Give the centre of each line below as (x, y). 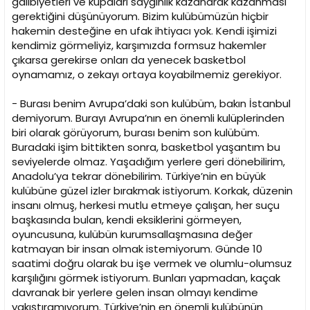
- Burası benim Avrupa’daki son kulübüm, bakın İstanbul (151, 104)
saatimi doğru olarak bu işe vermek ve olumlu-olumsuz (152, 264)
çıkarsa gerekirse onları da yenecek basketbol (129, 60)
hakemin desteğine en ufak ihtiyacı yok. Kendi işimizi (144, 31)
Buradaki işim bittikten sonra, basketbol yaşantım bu (146, 147)
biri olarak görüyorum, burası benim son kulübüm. (136, 133)
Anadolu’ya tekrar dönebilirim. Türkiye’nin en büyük (139, 176)
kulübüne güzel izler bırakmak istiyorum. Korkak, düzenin (152, 191)
